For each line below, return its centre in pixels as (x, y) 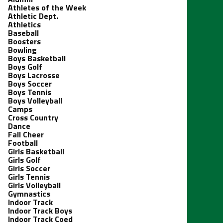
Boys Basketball (37, 58)
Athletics (24, 24)
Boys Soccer (30, 84)
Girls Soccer (29, 168)
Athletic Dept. (33, 16)
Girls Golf (24, 160)
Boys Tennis (30, 92)
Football (23, 143)
